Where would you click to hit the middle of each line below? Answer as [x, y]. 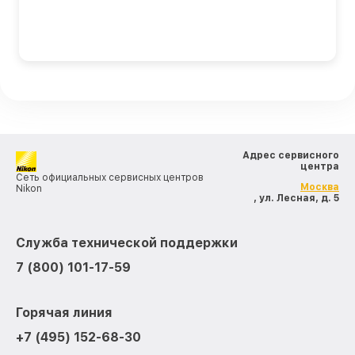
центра [320, 167]
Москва [320, 187]
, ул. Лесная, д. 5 [296, 198]
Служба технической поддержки [127, 243]
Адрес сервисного [291, 156]
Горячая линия [64, 313]
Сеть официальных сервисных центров [110, 178]
